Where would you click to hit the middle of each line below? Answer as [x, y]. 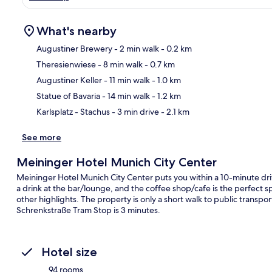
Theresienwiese [66, 64]
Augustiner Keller [69, 80]
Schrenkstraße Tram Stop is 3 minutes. [88, 210]
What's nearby [76, 31]
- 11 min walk [126, 80]
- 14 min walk [125, 96]
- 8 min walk [119, 64]
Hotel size [69, 252]
